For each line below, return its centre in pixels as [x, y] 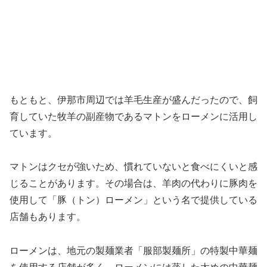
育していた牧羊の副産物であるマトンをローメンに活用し [133, 116]
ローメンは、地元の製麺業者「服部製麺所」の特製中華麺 [133, 251]
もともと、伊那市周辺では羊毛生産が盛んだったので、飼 [133, 100]
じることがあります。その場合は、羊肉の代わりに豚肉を [133, 184]
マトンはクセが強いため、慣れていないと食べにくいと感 [133, 167]
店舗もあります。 [48, 217]
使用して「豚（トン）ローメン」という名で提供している [133, 200]
